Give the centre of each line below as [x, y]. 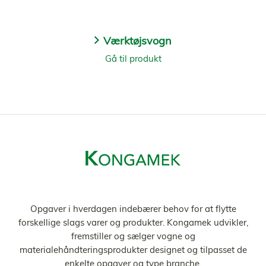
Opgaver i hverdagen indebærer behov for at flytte [133, 209]
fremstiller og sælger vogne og [133, 236]
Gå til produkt [133, 58]
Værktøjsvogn [137, 41]
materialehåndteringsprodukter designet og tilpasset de [133, 250]
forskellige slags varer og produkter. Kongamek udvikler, [133, 222]
